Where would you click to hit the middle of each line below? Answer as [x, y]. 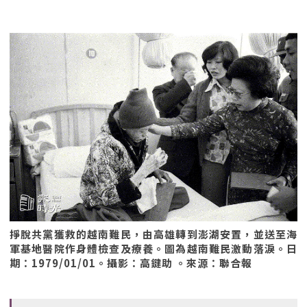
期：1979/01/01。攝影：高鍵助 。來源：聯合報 [131, 263]
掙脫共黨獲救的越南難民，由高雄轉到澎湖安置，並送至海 [153, 234]
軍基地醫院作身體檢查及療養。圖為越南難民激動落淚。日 [153, 248]
